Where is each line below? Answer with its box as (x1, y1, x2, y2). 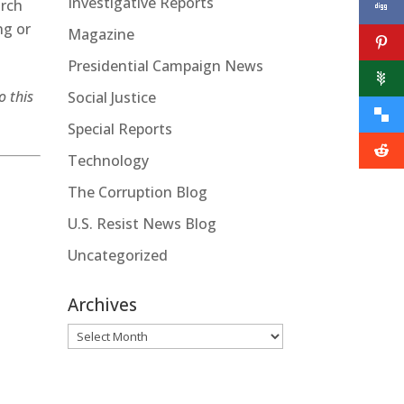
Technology (67, 150, 149, 170)
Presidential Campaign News (67, 55, 263, 76)
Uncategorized (67, 244, 168, 265)
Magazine (67, 23, 134, 44)
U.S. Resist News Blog (67, 213, 216, 234)
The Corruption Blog (67, 181, 207, 202)
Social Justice (67, 87, 156, 107)
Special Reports (67, 118, 172, 139)
